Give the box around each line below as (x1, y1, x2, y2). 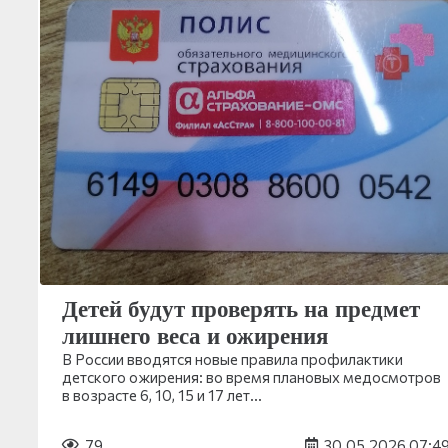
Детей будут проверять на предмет (62, 296, 420, 322)
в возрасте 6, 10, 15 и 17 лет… (62, 385, 262, 404)
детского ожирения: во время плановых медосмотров (62, 367, 441, 386)
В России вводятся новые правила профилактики (62, 349, 403, 368)
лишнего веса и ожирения (62, 323, 328, 349)
